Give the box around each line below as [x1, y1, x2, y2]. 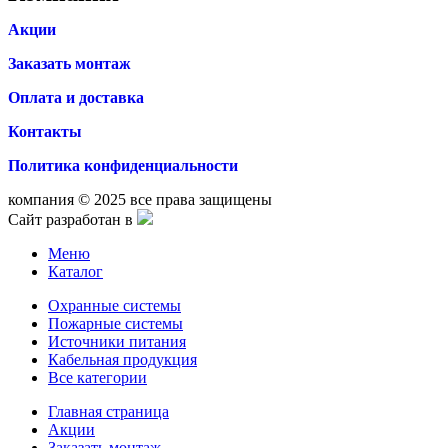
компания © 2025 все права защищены [8, 191, 272, 209]
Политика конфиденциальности [8, 157, 238, 175]
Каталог [48, 263, 103, 281]
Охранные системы [48, 297, 181, 315]
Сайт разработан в [8, 211, 137, 229]
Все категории [48, 369, 147, 387]
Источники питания [48, 333, 186, 351]
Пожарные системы [48, 315, 183, 333]
